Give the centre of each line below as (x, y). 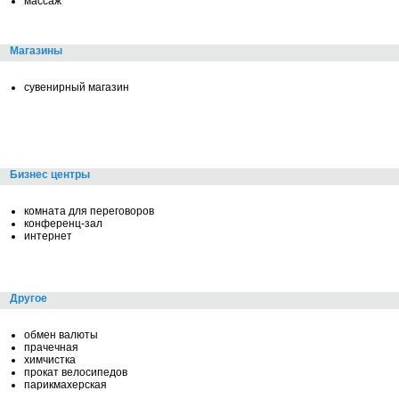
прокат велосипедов (76, 372)
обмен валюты (61, 335)
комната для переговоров (89, 211)
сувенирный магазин (77, 87)
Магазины (36, 51)
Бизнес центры (50, 175)
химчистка (50, 360)
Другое (28, 298)
